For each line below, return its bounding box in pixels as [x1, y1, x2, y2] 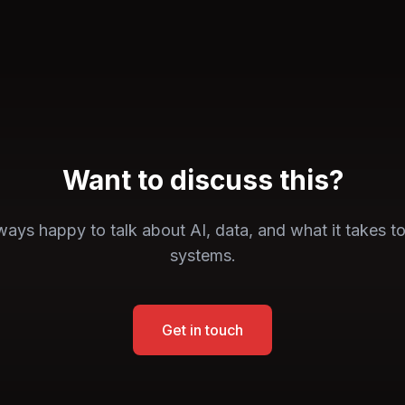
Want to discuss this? [61, 164, 344, 196]
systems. [169, 246, 236, 265]
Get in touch [162, 321, 243, 339]
